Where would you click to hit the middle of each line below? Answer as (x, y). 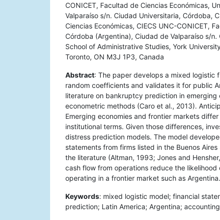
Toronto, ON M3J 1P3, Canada (115, 57)
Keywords (82, 196)
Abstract (80, 75)
